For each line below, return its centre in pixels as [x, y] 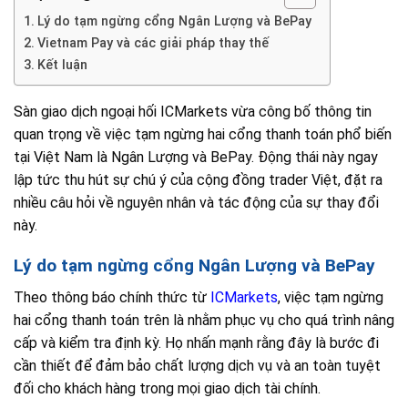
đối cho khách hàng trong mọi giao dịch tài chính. [167, 388]
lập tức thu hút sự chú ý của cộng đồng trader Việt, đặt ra [198, 179]
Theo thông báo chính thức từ [112, 297]
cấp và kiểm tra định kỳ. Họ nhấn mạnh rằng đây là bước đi [196, 342]
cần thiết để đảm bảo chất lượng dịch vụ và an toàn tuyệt [197, 365]
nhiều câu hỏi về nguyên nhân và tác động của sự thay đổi [196, 202]
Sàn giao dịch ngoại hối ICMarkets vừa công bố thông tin [193, 111]
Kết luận [62, 65]
